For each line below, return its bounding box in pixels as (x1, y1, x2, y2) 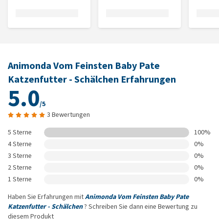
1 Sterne (8, 175, 32, 184)
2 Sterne (8, 163, 32, 172)
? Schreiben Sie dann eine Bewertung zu (83, 202, 197, 211)
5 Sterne (8, 128, 32, 137)
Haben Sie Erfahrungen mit (8, 192, 85, 201)
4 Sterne (8, 139, 32, 149)
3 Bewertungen (47, 110, 90, 119)
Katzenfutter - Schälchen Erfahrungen (8, 73, 176, 86)
